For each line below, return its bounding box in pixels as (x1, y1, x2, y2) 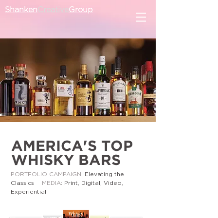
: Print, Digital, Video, (61, 180, 123, 186)
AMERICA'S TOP (11, 140, 133, 153)
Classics (11, 180, 42, 186)
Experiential (11, 189, 46, 195)
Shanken (5, 6, 37, 14)
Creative (37, 6, 69, 14)
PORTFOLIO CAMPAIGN (11, 171, 81, 177)
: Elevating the (81, 171, 124, 177)
